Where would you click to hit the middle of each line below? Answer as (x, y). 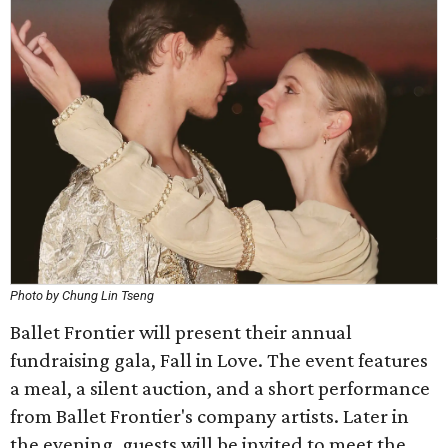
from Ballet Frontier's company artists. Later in (209, 416)
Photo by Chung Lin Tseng (82, 295)
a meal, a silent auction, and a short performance (220, 388)
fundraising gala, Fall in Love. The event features (219, 360)
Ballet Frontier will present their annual (181, 332)
